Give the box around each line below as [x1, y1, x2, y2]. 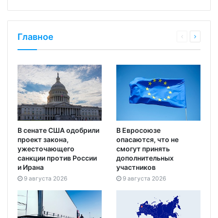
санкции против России [18, 154, 97, 163]
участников [116, 163, 156, 172]
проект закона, [18, 135, 69, 144]
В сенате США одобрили [18, 126, 99, 135]
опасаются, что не [116, 135, 179, 144]
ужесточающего [18, 145, 74, 153]
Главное [18, 32, 54, 42]
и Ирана [18, 163, 44, 172]
